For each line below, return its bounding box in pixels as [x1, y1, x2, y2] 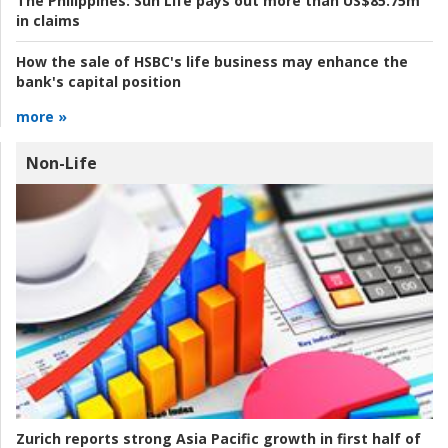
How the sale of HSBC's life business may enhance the [16, 52, 408, 72]
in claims [16, 11, 80, 31]
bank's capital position [16, 72, 181, 92]
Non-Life [26, 152, 97, 175]
